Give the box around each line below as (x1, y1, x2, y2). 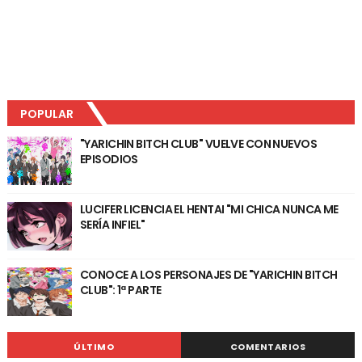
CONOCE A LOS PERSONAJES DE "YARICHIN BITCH (79, 267, 338, 284)
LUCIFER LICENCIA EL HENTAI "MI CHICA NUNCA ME (79, 201, 339, 218)
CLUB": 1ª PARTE (79, 282, 162, 299)
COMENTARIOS (229, 340, 306, 354)
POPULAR (19, 106, 74, 123)
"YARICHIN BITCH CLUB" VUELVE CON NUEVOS (79, 136, 318, 153)
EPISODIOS (79, 151, 138, 168)
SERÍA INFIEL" (79, 217, 145, 234)
